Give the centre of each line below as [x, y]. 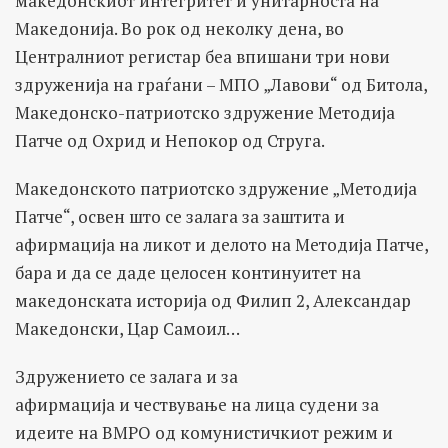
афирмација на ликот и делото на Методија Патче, [221, 244]
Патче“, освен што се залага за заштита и [180, 216]
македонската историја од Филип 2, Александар [213, 300]
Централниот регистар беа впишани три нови [202, 56]
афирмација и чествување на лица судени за [197, 404]
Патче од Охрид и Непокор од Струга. [170, 140]
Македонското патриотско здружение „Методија [216, 188]
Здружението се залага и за [126, 376]
